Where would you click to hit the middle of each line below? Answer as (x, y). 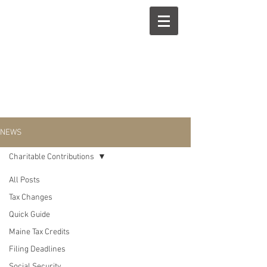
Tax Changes (31, 198)
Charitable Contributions (52, 157)
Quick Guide (30, 215)
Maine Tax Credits (39, 232)
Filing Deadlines (37, 249)
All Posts (24, 180)
